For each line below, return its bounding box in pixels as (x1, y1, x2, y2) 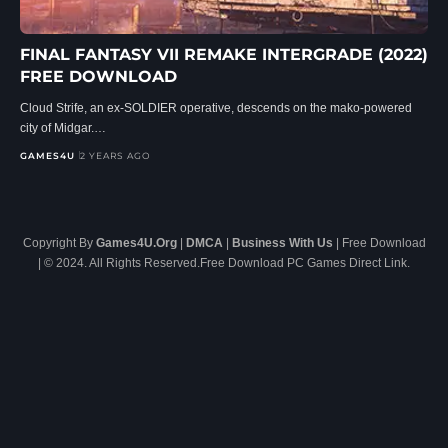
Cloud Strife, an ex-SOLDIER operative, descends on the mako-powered (20, 100, 412, 115)
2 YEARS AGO (80, 149, 151, 161)
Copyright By (22, 235, 96, 250)
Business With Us (231, 235, 333, 250)
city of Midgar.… (20, 120, 106, 135)
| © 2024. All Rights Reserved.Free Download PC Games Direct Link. (38, 255, 410, 270)
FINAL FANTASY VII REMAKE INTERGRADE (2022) (20, 44, 428, 64)
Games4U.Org (95, 235, 177, 250)
